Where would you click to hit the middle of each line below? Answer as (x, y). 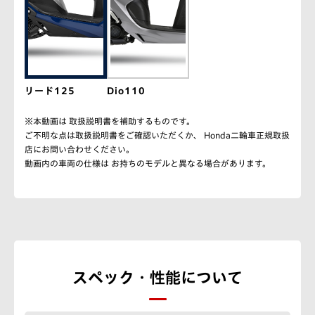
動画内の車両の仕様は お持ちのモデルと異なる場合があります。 (148, 163)
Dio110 (127, 91)
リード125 (50, 91)
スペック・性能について (157, 277)
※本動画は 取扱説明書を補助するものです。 (110, 121)
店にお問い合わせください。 (79, 149)
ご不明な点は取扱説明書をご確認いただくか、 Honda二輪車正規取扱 (157, 135)
